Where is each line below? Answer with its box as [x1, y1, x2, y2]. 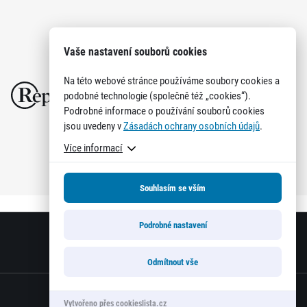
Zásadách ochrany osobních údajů [123, 119, 260, 132]
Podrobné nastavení [138, 219, 207, 231]
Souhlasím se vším [140, 182, 206, 194]
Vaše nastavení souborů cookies [64, 44, 207, 58]
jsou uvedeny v [64, 119, 123, 132]
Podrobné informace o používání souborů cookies [64, 103, 265, 117]
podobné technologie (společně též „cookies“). [64, 88, 251, 102]
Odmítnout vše [147, 256, 198, 268]
